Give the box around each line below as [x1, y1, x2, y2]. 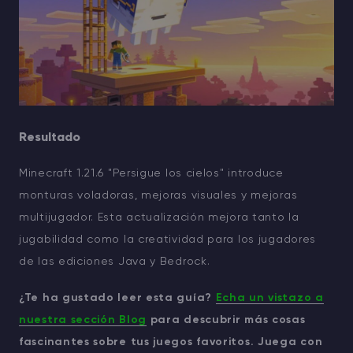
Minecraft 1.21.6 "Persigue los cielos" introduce [19, 168, 284, 180]
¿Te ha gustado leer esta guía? [19, 292, 216, 304]
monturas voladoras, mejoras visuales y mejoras [19, 190, 298, 202]
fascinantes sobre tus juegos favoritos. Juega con [19, 336, 323, 348]
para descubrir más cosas [147, 314, 306, 326]
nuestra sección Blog [19, 314, 147, 326]
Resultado [19, 132, 80, 145]
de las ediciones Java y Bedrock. [19, 256, 210, 268]
